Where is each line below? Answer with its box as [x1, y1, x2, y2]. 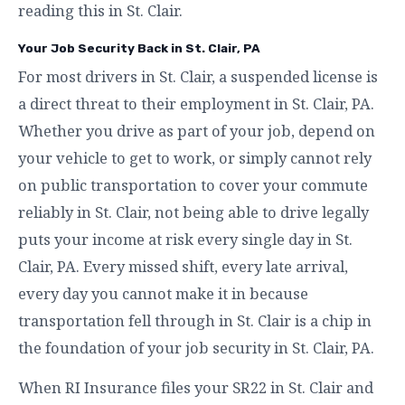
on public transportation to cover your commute [18, 174, 368, 195]
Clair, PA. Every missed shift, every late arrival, [18, 256, 348, 277]
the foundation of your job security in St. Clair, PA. [18, 337, 374, 358]
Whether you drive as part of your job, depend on [18, 120, 375, 141]
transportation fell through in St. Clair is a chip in [18, 310, 372, 331]
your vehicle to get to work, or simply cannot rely [18, 147, 372, 168]
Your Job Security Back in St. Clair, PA [18, 41, 260, 55]
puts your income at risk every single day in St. [18, 229, 353, 250]
